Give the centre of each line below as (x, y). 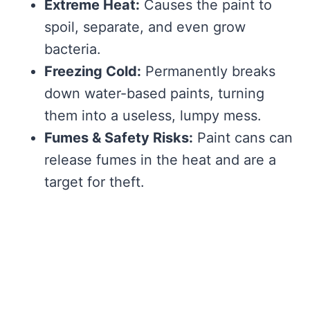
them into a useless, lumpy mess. (153, 116)
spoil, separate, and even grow (145, 27)
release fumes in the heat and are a (160, 160)
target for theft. (94, 182)
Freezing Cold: (93, 71)
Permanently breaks (208, 71)
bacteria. (73, 49)
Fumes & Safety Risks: (119, 138)
